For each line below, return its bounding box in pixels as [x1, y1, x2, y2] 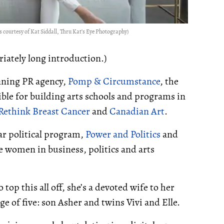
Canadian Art [109, 104, 164, 118]
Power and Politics [85, 127, 160, 141]
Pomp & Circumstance [68, 74, 160, 88]
